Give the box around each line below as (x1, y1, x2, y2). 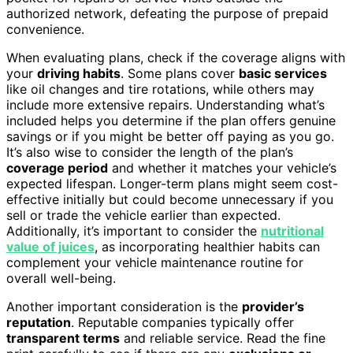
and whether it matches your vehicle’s (108, 159, 336, 176)
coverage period (6, 159, 108, 176)
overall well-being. (6, 269, 116, 286)
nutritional (261, 222, 324, 239)
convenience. (6, 20, 84, 37)
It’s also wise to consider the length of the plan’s (6, 143, 293, 160)
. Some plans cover (121, 65, 239, 81)
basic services (239, 65, 327, 81)
